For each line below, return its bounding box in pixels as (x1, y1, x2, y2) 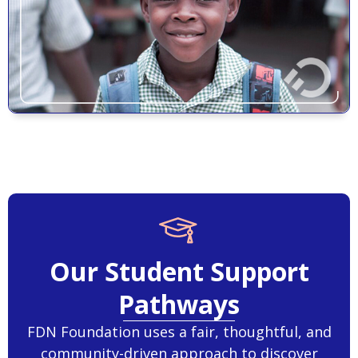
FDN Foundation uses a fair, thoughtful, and (26, 322, 332, 342)
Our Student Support (49, 254, 309, 289)
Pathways (118, 287, 240, 322)
